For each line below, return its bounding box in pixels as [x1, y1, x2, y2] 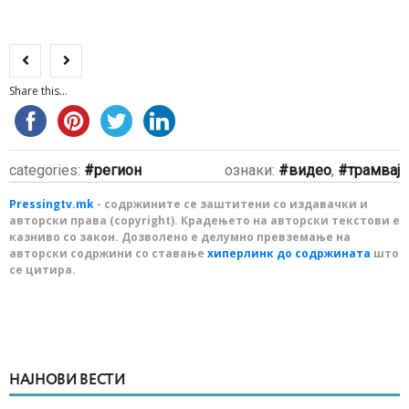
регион [94, 162, 142, 180]
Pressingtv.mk [9, 196, 94, 213]
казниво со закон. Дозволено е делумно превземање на [9, 229, 351, 246]
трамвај [348, 162, 400, 180]
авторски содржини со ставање [9, 246, 207, 262]
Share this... [9, 83, 68, 100]
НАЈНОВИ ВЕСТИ [9, 373, 126, 389]
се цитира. [9, 262, 76, 278]
